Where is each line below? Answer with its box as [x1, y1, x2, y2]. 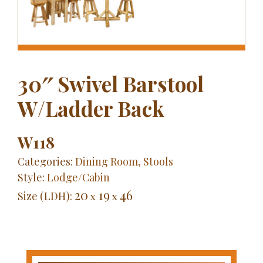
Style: [18, 170, 47, 184]
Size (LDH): [18, 188, 75, 203]
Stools [143, 154, 173, 168]
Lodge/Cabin [47, 170, 110, 184]
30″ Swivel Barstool [18, 69, 204, 97]
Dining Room [75, 154, 138, 168]
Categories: [18, 154, 75, 168]
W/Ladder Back [18, 94, 164, 122]
